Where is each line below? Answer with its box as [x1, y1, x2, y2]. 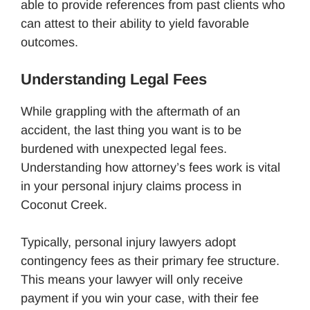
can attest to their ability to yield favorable [21, 16, 249, 30]
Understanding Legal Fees [21, 70, 207, 88]
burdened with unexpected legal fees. [21, 141, 227, 156]
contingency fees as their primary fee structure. [21, 253, 280, 268]
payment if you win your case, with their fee [21, 291, 259, 305]
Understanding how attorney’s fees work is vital [21, 160, 280, 174]
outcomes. [21, 35, 78, 49]
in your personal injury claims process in [21, 179, 241, 193]
